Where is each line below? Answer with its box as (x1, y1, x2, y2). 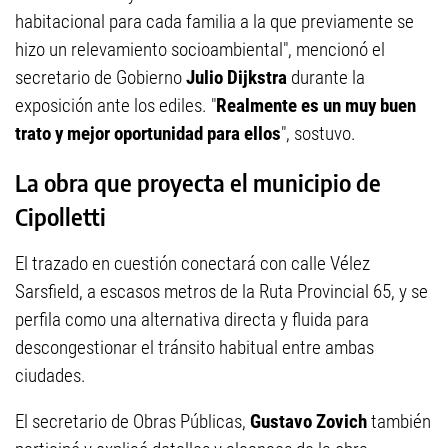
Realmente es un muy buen (216, 94, 416, 117)
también (371, 410, 431, 434)
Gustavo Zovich (250, 410, 371, 434)
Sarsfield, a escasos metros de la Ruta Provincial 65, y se (15, 280, 428, 304)
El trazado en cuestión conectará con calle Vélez (15, 252, 370, 276)
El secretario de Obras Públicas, (15, 410, 250, 434)
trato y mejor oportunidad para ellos (15, 122, 281, 145)
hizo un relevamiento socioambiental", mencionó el (15, 38, 385, 61)
